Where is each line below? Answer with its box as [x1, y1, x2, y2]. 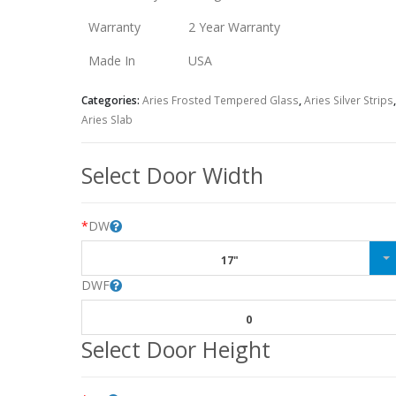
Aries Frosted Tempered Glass [141, 92, 299, 108]
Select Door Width [80, 160, 263, 191]
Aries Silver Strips [303, 92, 393, 108]
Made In [88, 52, 135, 69]
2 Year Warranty [187, 19, 280, 35]
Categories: [80, 92, 142, 108]
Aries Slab [80, 111, 133, 127]
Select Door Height [80, 334, 270, 365]
